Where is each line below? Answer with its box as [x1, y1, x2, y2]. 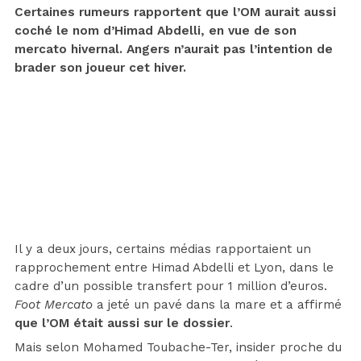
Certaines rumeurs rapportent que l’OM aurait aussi [15, 4, 336, 19]
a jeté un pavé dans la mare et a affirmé [93, 297, 342, 312]
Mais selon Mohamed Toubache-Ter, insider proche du [15, 339, 342, 355]
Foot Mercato [15, 297, 93, 312]
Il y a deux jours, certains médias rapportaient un [15, 241, 311, 256]
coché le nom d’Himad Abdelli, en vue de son [15, 23, 297, 38]
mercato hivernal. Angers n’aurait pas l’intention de [15, 41, 333, 56]
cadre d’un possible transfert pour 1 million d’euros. [15, 278, 327, 293]
